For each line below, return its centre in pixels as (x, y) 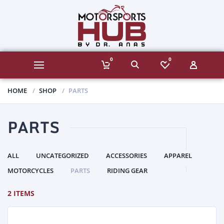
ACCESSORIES (126, 155)
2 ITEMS (21, 193)
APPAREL (178, 155)
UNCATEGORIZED (62, 155)
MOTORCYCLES (30, 170)
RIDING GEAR (127, 170)
